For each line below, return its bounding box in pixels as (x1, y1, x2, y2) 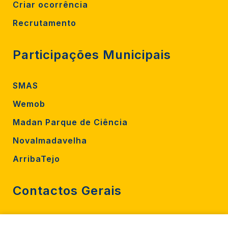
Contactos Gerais (13, 183, 122, 198)
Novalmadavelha (13, 135, 87, 146)
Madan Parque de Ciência (13, 117, 128, 127)
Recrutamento (13, 17, 76, 28)
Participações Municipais (13, 47, 171, 62)
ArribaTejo (13, 153, 60, 164)
